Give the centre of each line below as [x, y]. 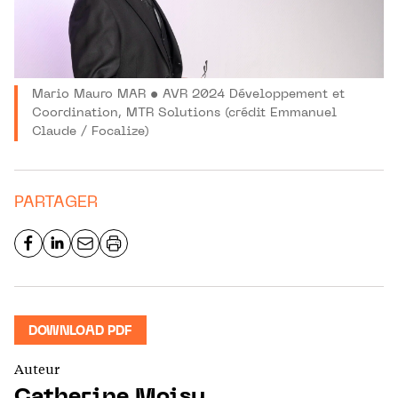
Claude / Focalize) [91, 131]
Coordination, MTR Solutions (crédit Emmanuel [184, 113]
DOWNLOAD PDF [80, 331]
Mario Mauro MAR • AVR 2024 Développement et [188, 94]
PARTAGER [56, 203]
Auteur [37, 369]
